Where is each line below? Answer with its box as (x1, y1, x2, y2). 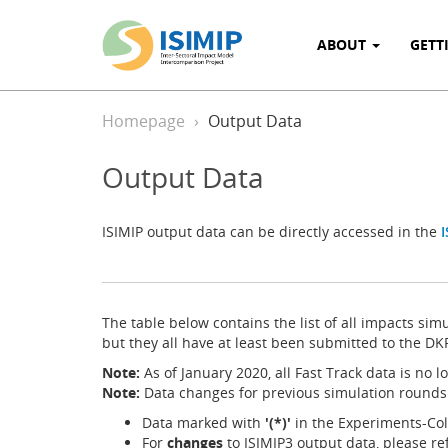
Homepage (102, 110, 185, 132)
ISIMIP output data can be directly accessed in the (102, 222, 441, 241)
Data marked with (142, 413, 265, 432)
